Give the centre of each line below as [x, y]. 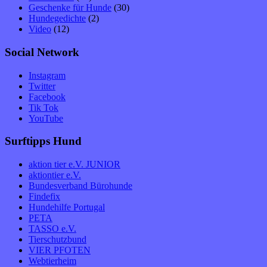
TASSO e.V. [52, 229]
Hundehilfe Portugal [67, 207]
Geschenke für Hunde [70, 8]
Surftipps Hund [43, 141]
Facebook [47, 97]
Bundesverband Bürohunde [80, 186]
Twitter [42, 86]
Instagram [47, 75]
